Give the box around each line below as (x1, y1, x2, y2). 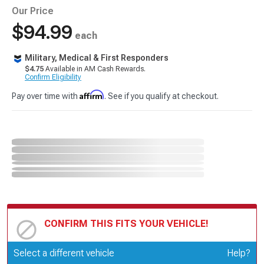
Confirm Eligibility (25, 73, 81, 81)
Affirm (80, 90, 104, 100)
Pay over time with (12, 91, 80, 101)
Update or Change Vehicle (44, 246, 152, 256)
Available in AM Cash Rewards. (44, 65, 146, 73)
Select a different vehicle (14, 247, 114, 259)
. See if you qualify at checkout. (104, 91, 219, 101)
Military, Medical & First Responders (25, 53, 169, 62)
